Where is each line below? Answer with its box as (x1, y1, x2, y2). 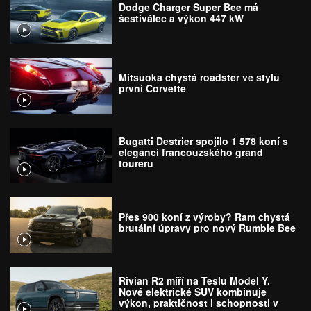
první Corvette (119, 81, 187, 95)
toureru (119, 156, 154, 171)
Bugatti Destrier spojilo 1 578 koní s (119, 134, 289, 149)
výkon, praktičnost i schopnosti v (119, 295, 279, 310)
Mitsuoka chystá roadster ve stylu (119, 69, 280, 84)
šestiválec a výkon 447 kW (119, 11, 244, 26)
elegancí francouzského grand (119, 145, 264, 160)
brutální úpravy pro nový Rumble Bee (119, 220, 296, 235)
